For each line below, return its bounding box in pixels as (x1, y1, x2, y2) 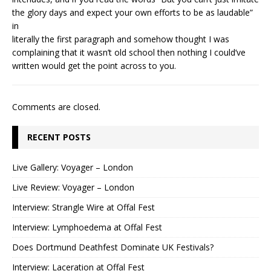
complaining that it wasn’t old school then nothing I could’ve (12, 46, 246, 58)
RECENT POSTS (27, 131, 91, 143)
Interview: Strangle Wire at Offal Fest (12, 201, 155, 213)
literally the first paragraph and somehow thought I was (12, 33, 229, 45)
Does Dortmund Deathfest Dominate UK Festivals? (12, 241, 214, 253)
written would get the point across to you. (12, 59, 176, 71)
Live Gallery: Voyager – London (12, 161, 133, 173)
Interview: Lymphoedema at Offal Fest (12, 221, 162, 233)
